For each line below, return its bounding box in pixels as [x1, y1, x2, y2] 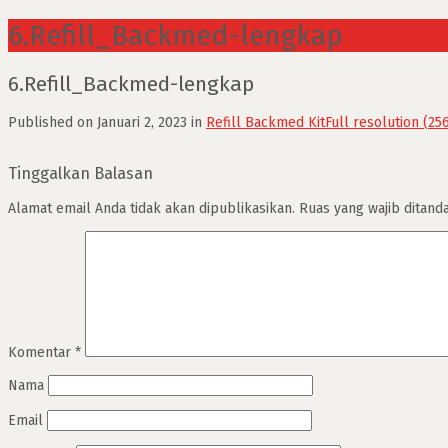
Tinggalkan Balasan [8, 164, 153, 184]
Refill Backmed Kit [206, 113, 325, 131]
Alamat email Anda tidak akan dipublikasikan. [8, 199, 295, 217]
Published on [8, 113, 97, 131]
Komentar [8, 343, 75, 361]
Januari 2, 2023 [97, 113, 187, 131]
